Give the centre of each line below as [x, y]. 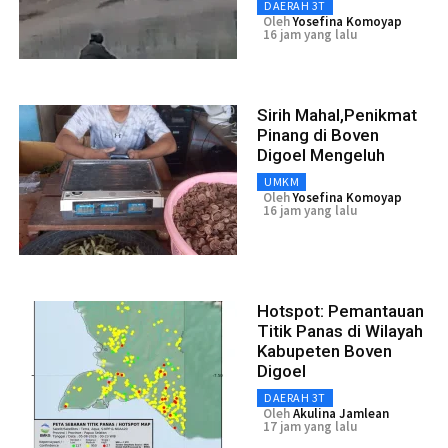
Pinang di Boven [318, 135]
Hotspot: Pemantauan [340, 311]
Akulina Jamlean [341, 414]
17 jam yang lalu [310, 427]
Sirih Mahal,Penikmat [337, 115]
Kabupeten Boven [324, 351]
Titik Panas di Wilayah [340, 331]
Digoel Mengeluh [321, 155]
